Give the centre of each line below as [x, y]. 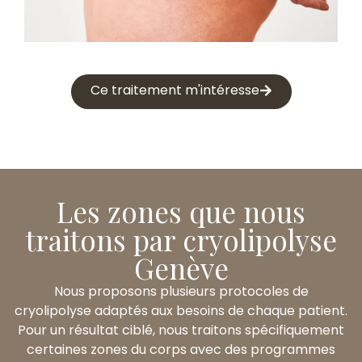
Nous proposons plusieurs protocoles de [181, 292]
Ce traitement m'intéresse [175, 90]
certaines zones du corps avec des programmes [181, 350]
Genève [181, 268]
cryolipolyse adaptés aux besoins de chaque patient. [181, 311]
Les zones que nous [181, 212]
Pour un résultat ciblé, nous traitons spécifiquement [181, 330]
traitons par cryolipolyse [181, 240]
